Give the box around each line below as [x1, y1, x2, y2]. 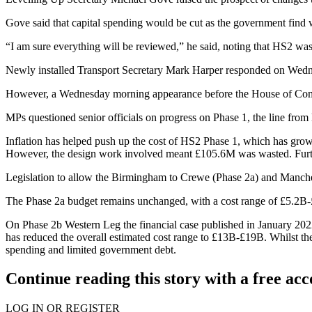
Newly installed [6, 63, 77, 76]
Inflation [6, 134, 42, 147]
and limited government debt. [45, 243, 176, 256]
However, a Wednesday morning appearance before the [6, 87, 251, 100]
